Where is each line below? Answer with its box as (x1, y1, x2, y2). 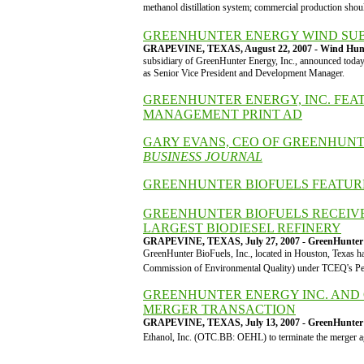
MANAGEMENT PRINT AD (143, 107, 302, 121)
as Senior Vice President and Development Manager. (143, 67, 344, 79)
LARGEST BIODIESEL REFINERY (143, 221, 341, 235)
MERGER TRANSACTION (143, 302, 296, 316)
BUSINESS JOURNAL (143, 149, 262, 163)
